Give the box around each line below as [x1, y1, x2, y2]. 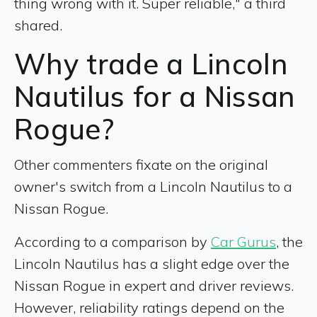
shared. [14, 16, 62, 34]
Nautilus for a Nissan [14, 78, 296, 114]
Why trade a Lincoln [14, 45, 289, 81]
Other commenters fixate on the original [14, 155, 268, 173]
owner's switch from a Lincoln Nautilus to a [14, 177, 292, 195]
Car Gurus [211, 232, 276, 250]
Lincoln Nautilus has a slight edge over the [14, 254, 289, 272]
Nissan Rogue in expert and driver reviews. [14, 276, 294, 294]
